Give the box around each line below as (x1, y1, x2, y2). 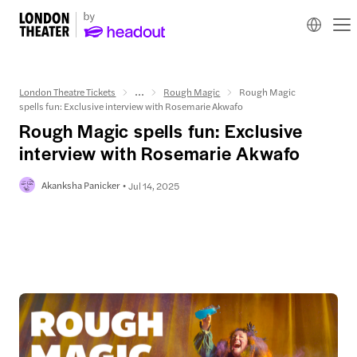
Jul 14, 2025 (128, 178, 180, 192)
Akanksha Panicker (41, 178, 120, 192)
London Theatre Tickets (19, 84, 116, 99)
